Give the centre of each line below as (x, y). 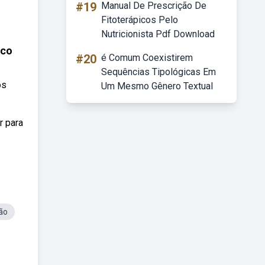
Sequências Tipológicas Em (159, 72)
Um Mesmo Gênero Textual (157, 86)
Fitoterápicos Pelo (140, 20)
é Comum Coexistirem (147, 58)
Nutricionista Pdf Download (158, 34)
